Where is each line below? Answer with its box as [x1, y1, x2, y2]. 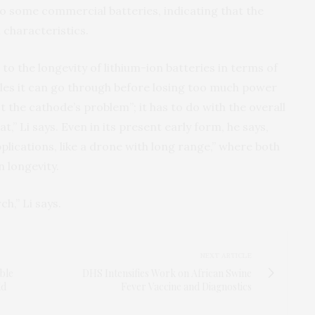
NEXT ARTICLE [200, 250, 252, 260]
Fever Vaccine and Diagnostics [121, 279, 252, 293]
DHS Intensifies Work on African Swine [82, 266, 252, 280]
